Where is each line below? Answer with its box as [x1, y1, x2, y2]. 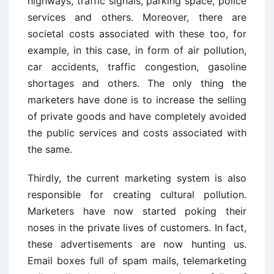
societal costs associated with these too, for [28, 28, 246, 40]
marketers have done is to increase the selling [28, 94, 246, 106]
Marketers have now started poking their [28, 205, 246, 217]
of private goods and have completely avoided [28, 110, 246, 122]
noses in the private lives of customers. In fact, [28, 221, 246, 234]
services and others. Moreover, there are [28, 11, 246, 23]
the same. [28, 143, 72, 155]
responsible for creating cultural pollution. [28, 188, 246, 201]
